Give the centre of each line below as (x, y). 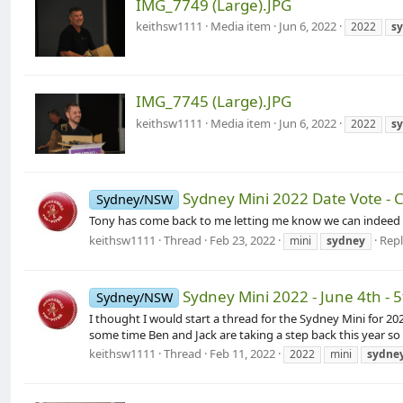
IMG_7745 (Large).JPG (214, 102)
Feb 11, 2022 (242, 354)
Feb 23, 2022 (242, 240)
